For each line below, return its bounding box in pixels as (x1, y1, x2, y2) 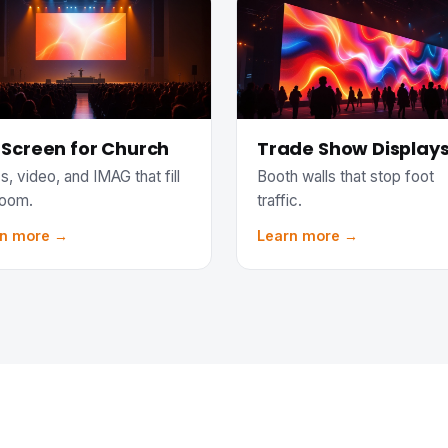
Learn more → (257, 226, 358, 244)
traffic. (257, 190, 302, 210)
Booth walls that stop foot (257, 166, 434, 186)
